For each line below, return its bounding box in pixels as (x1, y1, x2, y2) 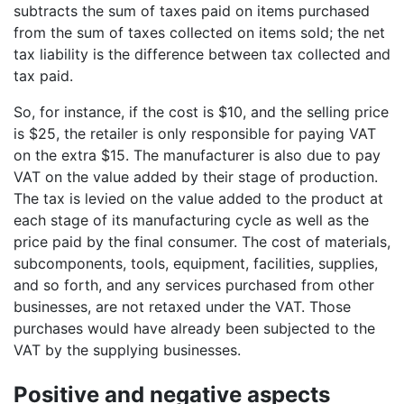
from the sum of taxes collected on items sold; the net (14, 23, 385, 41)
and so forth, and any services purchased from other (14, 275, 374, 294)
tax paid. (14, 66, 73, 85)
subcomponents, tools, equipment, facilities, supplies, (14, 253, 378, 272)
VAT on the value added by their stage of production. (14, 167, 378, 186)
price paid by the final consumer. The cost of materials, (14, 232, 390, 251)
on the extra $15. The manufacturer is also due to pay (14, 145, 381, 164)
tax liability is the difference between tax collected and (14, 44, 390, 63)
